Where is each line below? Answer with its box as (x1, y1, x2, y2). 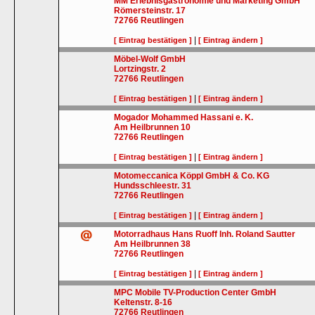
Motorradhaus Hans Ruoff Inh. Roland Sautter (114, 229, 296, 239)
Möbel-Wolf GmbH (114, 54, 186, 64)
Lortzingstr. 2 (114, 64, 167, 74)
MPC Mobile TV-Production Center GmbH (114, 288, 277, 297)
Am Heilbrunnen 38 (114, 239, 191, 249)
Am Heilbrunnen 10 (114, 122, 191, 132)
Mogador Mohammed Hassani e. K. (114, 112, 254, 122)
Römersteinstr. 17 (114, 6, 186, 15)
